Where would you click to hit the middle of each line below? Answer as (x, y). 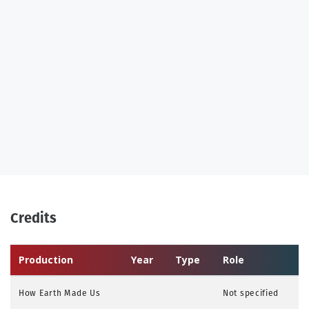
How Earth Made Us (60, 292)
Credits (33, 218)
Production (46, 259)
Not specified (251, 292)
